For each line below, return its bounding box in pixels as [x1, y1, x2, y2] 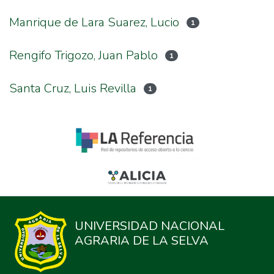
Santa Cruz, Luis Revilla [9, 80, 136, 97]
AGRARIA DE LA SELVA [75, 232, 209, 249]
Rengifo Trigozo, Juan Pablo [9, 47, 158, 64]
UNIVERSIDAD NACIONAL [75, 218, 225, 234]
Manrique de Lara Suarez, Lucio [9, 14, 179, 31]
